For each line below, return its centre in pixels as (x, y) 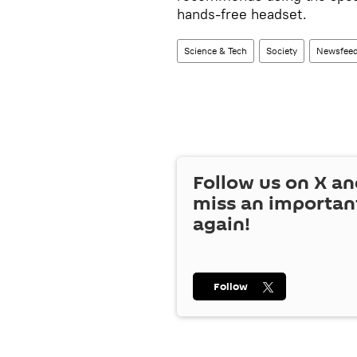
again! (222, 224)
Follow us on (253, 183)
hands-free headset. (242, 14)
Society (282, 51)
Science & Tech (216, 51)
